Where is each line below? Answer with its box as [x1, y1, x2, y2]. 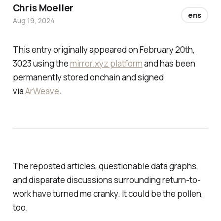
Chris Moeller [12, 1, 74, 15]
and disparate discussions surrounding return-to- [12, 174, 201, 185]
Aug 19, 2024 [12, 16, 55, 26]
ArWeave [25, 85, 59, 97]
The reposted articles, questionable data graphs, [12, 160, 198, 172]
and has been [142, 58, 195, 70]
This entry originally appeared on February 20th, [12, 44, 195, 56]
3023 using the [12, 58, 70, 70]
